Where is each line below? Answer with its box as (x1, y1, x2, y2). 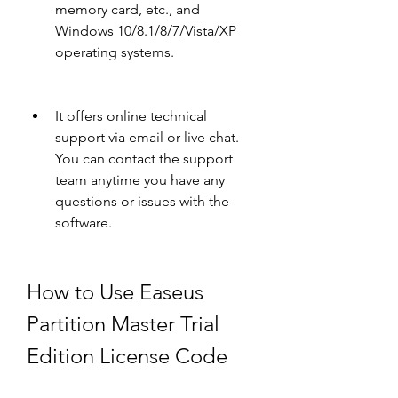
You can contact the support (55, 150, 233, 167)
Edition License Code (27, 343, 227, 369)
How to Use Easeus (27, 279, 203, 305)
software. (55, 214, 112, 231)
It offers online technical (55, 107, 207, 124)
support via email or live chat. (55, 129, 239, 146)
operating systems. (55, 44, 174, 60)
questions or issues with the (55, 193, 229, 210)
